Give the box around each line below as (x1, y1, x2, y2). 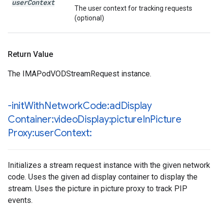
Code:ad (83, 100, 121, 112)
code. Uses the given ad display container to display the (8, 172, 198, 182)
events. (8, 196, 33, 205)
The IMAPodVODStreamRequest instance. (8, 69, 151, 78)
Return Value (8, 50, 53, 59)
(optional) (74, 14, 104, 22)
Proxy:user (8, 127, 54, 139)
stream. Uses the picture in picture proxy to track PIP (8, 184, 187, 193)
